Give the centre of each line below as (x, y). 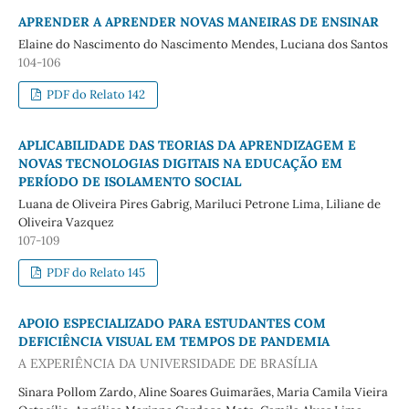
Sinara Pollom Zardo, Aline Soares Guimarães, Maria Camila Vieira (203, 392)
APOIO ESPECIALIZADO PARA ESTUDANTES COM (172, 324)
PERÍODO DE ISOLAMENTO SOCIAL (129, 182)
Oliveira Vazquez (66, 223)
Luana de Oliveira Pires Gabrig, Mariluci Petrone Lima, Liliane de (199, 204)
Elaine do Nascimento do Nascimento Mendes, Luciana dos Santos (203, 45)
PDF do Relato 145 (95, 273)
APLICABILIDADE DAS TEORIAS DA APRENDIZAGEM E (187, 146)
